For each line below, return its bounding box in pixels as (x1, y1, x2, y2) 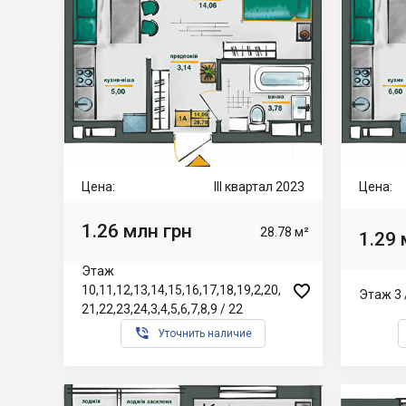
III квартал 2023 (214, 179, 304, 194)
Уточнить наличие (158, 327, 252, 340)
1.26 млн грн (82, 219, 192, 242)
